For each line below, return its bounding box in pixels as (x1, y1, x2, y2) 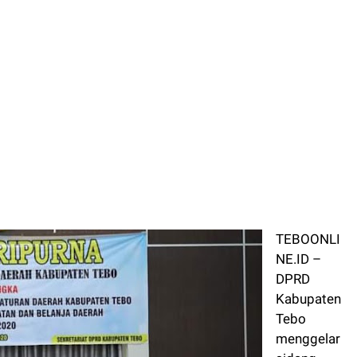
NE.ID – (276, 232, 321, 248)
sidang (276, 331, 316, 347)
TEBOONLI (276, 212, 340, 228)
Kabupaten (276, 272, 341, 288)
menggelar (276, 312, 340, 328)
